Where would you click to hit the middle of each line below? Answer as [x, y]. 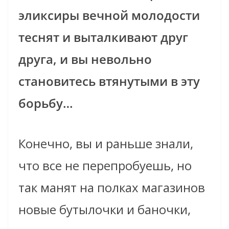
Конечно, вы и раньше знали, [106, 144]
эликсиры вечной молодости [109, 15]
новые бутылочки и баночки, [105, 210]
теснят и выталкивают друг [103, 37]
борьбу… [46, 103]
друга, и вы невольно [85, 59]
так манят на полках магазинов [112, 188]
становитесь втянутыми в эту [109, 81]
